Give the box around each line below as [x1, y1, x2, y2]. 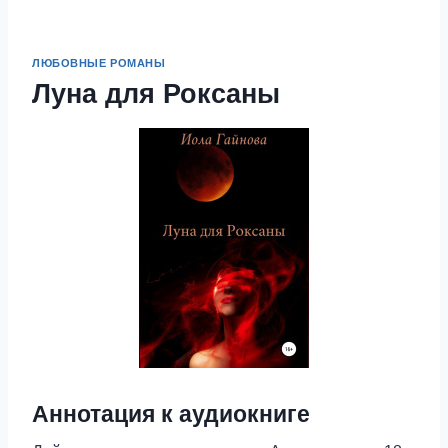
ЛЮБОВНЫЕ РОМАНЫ [32, 57, 166, 69]
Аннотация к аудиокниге [32, 400, 310, 427]
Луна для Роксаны [32, 78, 280, 109]
